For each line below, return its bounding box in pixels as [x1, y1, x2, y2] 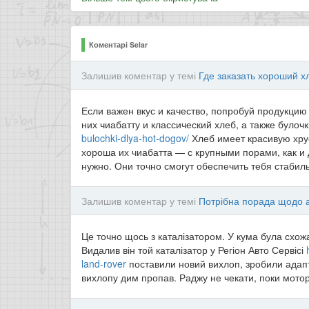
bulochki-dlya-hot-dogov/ [81, 131, 189, 145]
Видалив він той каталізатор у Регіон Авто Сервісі [81, 243, 306, 257]
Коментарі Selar [89, 39, 148, 50]
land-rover [81, 257, 126, 270]
